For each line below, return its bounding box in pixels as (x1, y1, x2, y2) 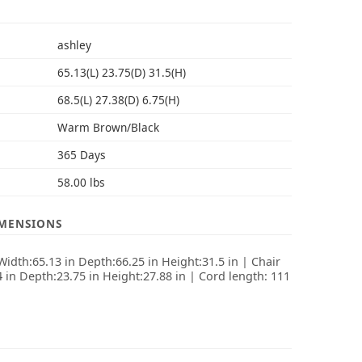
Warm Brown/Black (57, 120, 159, 135)
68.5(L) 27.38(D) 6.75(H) (57, 92, 179, 107)
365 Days (57, 147, 106, 162)
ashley (57, 37, 91, 53)
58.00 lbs (57, 175, 105, 190)
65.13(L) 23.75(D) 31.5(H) (57, 65, 186, 80)
